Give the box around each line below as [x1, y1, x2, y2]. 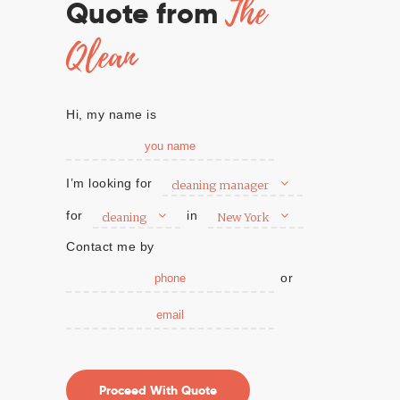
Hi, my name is [66, 106, 156, 121]
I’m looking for [66, 175, 153, 190]
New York [216, 210, 270, 224]
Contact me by [66, 238, 154, 254]
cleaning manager [171, 178, 269, 192]
